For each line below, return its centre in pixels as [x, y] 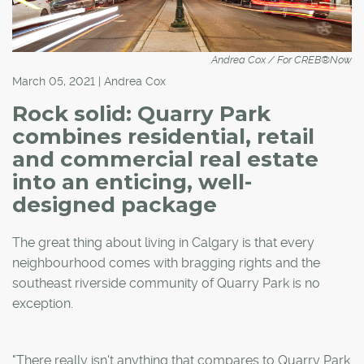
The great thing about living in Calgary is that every [163, 242]
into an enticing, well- [132, 182]
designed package [115, 204]
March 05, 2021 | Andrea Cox [89, 81]
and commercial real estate [165, 159]
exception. [43, 303]
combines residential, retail [163, 136]
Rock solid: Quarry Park [141, 113]
